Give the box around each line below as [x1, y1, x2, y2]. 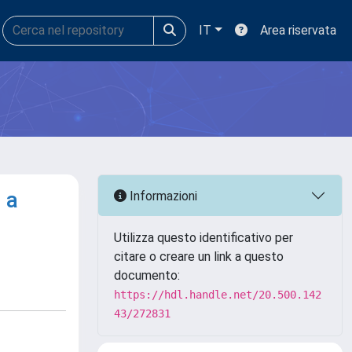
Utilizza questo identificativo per [114, 230, 293, 245]
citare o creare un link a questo [114, 249, 284, 264]
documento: [114, 268, 180, 283]
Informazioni [126, 188, 197, 203]
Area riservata [260, 23, 336, 38]
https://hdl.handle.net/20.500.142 [114, 288, 321, 301]
